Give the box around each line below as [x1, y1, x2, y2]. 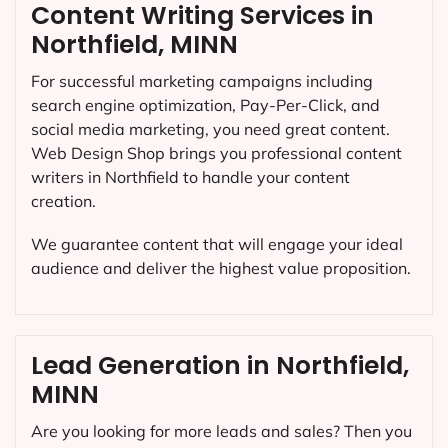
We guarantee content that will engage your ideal [31, 233, 403, 254]
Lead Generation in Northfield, [31, 348, 409, 384]
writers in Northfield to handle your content [31, 166, 350, 187]
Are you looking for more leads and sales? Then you [31, 421, 412, 442]
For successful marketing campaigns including [31, 70, 373, 91]
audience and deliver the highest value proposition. [31, 257, 411, 278]
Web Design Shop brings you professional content [31, 142, 402, 163]
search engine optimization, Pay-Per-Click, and [31, 94, 380, 115]
